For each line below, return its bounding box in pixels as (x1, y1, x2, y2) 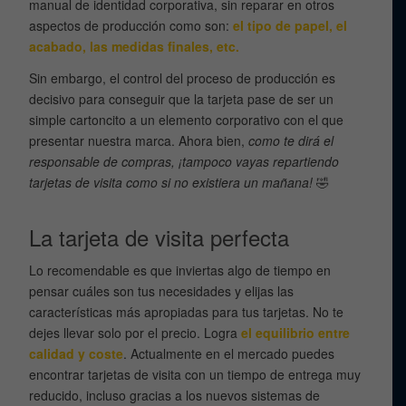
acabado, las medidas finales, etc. (29, 36, 240, 55)
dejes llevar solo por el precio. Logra (29, 323, 242, 342)
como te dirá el (248, 130, 334, 150)
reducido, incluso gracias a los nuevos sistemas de (29, 385, 321, 404)
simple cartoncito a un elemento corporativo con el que (29, 110, 344, 129)
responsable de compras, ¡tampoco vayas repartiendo (29, 151, 340, 170)
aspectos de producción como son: (29, 15, 234, 34)
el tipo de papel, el (233, 15, 348, 34)
